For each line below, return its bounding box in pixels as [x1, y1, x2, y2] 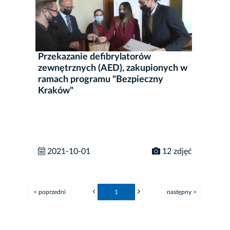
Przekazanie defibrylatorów [38, 52, 151, 62]
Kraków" [38, 86, 73, 95]
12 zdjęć [160, 147, 192, 156]
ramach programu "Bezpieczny [38, 74, 163, 84]
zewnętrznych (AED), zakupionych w [38, 63, 187, 73]
